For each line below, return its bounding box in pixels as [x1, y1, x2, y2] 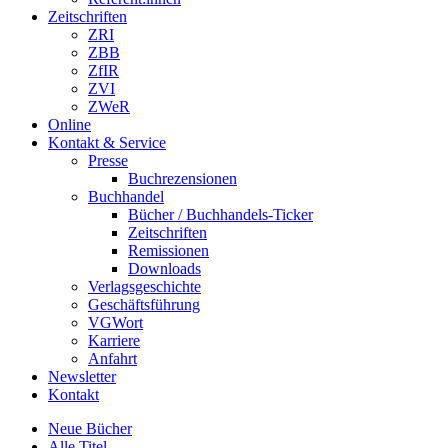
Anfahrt [88, 350, 137, 367]
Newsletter [48, 368, 116, 385]
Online [48, 116, 91, 133]
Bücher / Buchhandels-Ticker [128, 206, 313, 223]
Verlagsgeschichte [88, 278, 201, 295]
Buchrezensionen [128, 170, 237, 187]
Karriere [88, 332, 140, 349]
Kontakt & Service [48, 134, 166, 151]
